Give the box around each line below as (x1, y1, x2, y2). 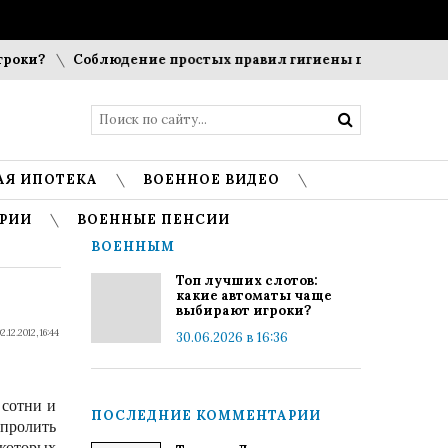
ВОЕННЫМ (91, 238, 175, 255)
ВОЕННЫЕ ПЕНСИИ (77, 211, 230, 228)
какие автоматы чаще (176, 287, 332, 304)
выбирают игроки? (176, 302, 311, 319)
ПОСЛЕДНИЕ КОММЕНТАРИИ (91, 407, 321, 424)
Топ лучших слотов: (176, 272, 318, 289)
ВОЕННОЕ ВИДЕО (143, 171, 280, 188)
